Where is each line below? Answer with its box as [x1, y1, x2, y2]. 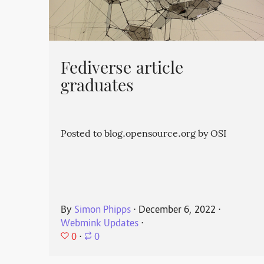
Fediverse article [61, 57, 184, 82]
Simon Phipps [74, 204, 131, 217]
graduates [61, 74, 134, 100]
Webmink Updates [61, 217, 139, 230]
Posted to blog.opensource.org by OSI [61, 127, 227, 142]
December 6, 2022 [138, 204, 216, 217]
